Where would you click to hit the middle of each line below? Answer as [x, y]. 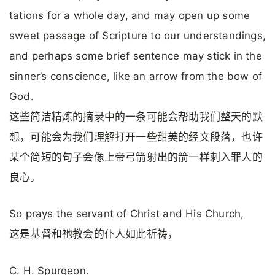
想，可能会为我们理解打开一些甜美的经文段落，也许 [136, 137]
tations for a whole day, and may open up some [130, 15]
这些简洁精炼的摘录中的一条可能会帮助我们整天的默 [136, 116]
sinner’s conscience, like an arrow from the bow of [136, 76]
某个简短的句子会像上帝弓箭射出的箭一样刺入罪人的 [136, 157]
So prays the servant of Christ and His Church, [127, 214]
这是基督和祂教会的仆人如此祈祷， [94, 234]
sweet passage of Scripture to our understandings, [137, 35]
